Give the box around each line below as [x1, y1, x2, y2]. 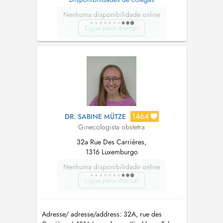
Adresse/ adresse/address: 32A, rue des [41, 209, 162, 219]
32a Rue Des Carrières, [77, 137, 146, 147]
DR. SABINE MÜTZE [64, 111, 126, 121]
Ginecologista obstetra [78, 122, 145, 132]
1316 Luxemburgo [85, 147, 138, 157]
